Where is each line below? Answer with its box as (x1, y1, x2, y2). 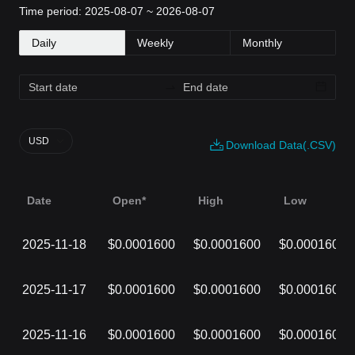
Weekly (137, 36, 174, 50)
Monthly (242, 36, 282, 50)
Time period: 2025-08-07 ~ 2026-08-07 (19, 5, 215, 17)
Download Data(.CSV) (226, 139, 336, 151)
